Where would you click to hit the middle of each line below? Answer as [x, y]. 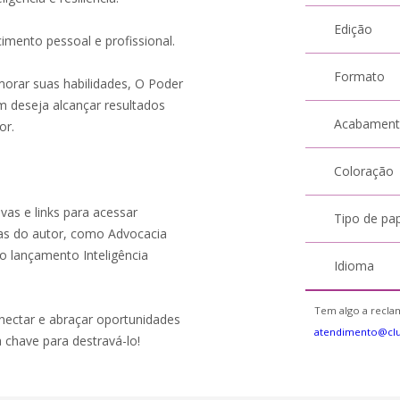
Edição [354, 29]
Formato [360, 76]
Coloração [364, 171]
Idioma [354, 266]
